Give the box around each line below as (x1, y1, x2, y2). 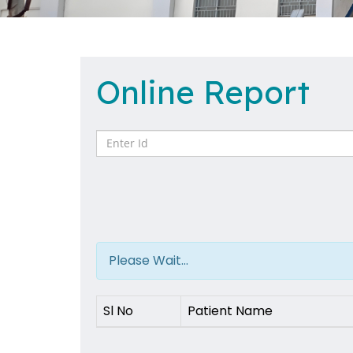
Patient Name (188, 301, 273, 320)
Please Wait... (109, 251, 188, 269)
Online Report (96, 72, 310, 112)
